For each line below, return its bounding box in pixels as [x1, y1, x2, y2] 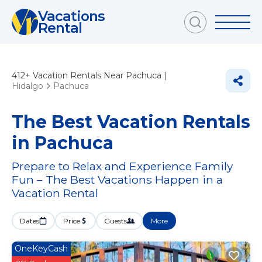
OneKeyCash [15, 243, 68, 254]
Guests [104, 216, 127, 225]
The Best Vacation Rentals [12, 111, 250, 133]
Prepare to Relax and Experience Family [12, 159, 233, 173]
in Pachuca [12, 132, 113, 154]
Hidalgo [12, 81, 43, 91]
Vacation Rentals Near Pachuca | [30, 70, 167, 81]
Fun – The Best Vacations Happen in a [12, 173, 223, 187]
